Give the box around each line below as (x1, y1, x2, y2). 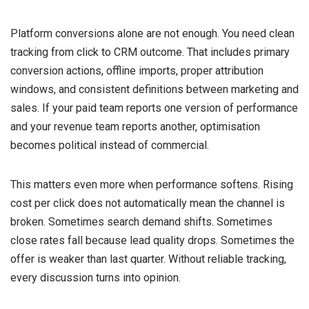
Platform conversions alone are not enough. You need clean (10, 26, 295, 40)
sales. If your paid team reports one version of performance (10, 101, 298, 114)
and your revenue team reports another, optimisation (10, 119, 260, 133)
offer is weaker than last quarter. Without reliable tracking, (10, 252, 286, 266)
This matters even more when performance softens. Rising (10, 177, 293, 191)
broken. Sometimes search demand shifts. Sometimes (10, 215, 272, 228)
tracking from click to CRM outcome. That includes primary (10, 45, 290, 59)
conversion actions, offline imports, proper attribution (10, 63, 263, 77)
